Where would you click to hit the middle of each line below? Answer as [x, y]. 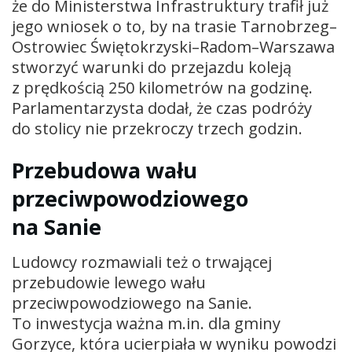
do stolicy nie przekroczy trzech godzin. [157, 128]
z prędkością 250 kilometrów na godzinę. [162, 87]
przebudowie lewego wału [109, 282]
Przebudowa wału [104, 170]
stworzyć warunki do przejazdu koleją [152, 67]
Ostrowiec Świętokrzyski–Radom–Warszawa [173, 46]
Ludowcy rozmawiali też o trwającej [142, 262]
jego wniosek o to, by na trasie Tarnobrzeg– [174, 26]
